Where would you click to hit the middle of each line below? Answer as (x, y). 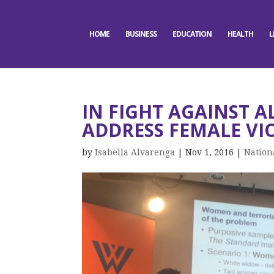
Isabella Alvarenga (135, 152)
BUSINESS (141, 34)
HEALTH (240, 34)
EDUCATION (192, 34)
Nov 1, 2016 (210, 152)
